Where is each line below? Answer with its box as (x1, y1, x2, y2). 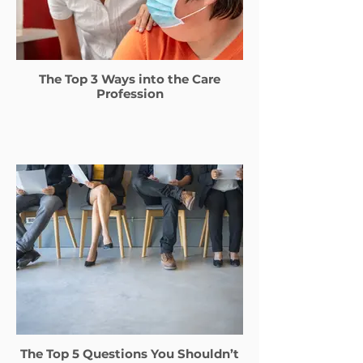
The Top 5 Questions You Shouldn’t (20, 346, 239, 361)
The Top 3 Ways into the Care (39, 71, 220, 87)
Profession (96, 86, 164, 101)
